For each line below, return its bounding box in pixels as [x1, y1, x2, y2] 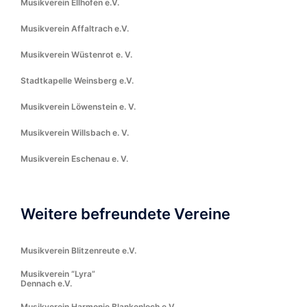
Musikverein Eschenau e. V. [21, 153, 128, 164]
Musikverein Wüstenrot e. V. [21, 49, 132, 60]
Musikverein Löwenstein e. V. [21, 101, 136, 112]
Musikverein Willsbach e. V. [21, 127, 129, 138]
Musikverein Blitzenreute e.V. [21, 245, 136, 256]
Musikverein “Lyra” [21, 269, 95, 279]
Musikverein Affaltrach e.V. [21, 23, 129, 34]
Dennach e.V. [21, 278, 72, 288]
